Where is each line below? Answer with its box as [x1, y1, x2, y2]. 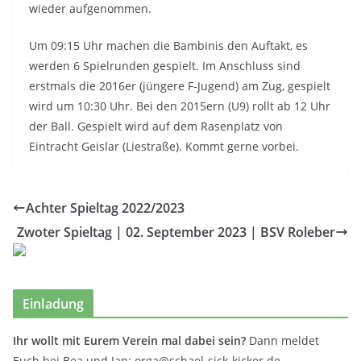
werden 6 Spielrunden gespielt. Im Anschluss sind [29, 58, 301, 73]
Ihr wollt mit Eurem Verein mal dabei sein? [13, 333, 246, 348]
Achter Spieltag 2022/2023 [26, 199, 185, 217]
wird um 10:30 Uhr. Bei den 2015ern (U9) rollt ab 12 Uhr [29, 98, 330, 114]
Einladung [23, 295, 85, 313]
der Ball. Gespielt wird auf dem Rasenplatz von [29, 118, 283, 134]
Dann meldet [246, 333, 319, 348]
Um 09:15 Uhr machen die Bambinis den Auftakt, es [29, 38, 308, 53]
